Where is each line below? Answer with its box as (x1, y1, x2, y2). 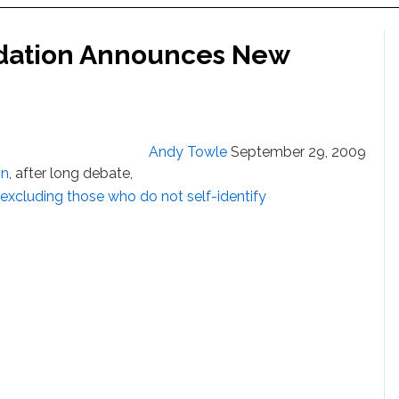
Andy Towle (149, 143, 227, 160)
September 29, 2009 (231, 143, 366, 160)
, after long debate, (9, 165, 134, 182)
